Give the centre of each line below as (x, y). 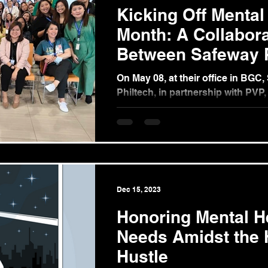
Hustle (142, 256)
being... (133, 121)
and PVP (151, 74)
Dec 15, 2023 (139, 189)
